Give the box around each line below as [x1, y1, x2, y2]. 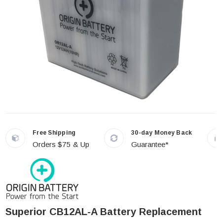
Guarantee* [131, 140, 169, 148]
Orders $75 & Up [33, 140, 89, 148]
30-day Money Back [131, 129, 192, 136]
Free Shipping [33, 129, 76, 136]
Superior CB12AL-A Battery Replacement [5, 206, 202, 217]
